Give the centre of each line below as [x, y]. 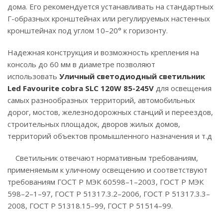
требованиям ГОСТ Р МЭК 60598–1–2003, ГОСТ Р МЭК [106, 182]
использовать [33, 76]
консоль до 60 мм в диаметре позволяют [81, 64]
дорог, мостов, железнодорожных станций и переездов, [110, 112]
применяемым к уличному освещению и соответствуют [108, 170]
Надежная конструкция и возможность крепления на [103, 52]
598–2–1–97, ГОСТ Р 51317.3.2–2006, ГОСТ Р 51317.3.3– [109, 194]
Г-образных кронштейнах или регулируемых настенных [109, 18]
